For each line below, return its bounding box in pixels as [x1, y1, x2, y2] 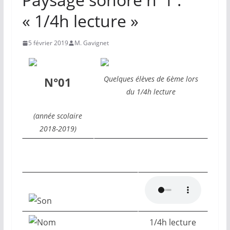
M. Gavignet [74, 39, 109, 47]
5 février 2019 [28, 39, 68, 47]
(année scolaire [33, 111, 83, 121]
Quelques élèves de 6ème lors [103, 74, 198, 84]
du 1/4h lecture [126, 87, 176, 97]
